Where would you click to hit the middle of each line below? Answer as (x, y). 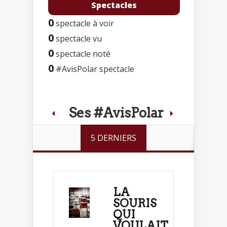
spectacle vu (78, 38)
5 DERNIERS (113, 138)
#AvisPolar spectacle (94, 69)
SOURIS (135, 203)
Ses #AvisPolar (116, 112)
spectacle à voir (84, 23)
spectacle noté (82, 53)
